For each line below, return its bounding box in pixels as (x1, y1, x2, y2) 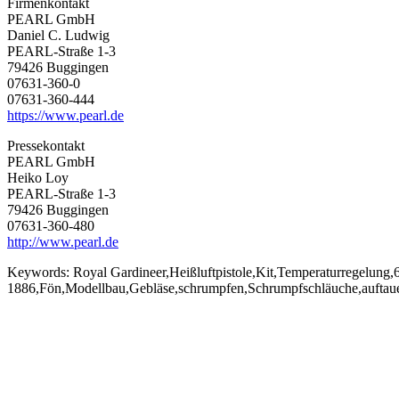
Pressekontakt (7, 137, 85, 153)
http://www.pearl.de (7, 233, 118, 249)
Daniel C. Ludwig (7, 27, 110, 43)
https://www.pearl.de (7, 107, 124, 123)
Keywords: (7, 264, 73, 280)
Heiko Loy (7, 169, 69, 185)
